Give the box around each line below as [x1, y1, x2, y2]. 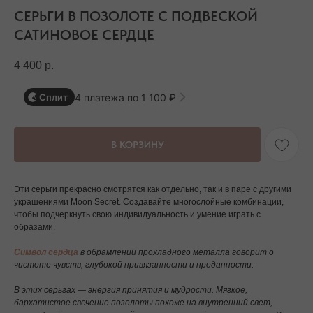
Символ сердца [14, 247, 78, 258]
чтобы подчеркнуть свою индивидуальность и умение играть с [14, 210, 261, 220]
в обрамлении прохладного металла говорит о [80, 247, 274, 258]
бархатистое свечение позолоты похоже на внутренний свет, [14, 298, 272, 308]
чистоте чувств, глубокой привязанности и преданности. [14, 260, 254, 270]
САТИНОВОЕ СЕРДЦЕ [14, 27, 154, 43]
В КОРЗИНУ [110, 138, 164, 150]
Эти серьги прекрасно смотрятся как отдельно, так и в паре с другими [14, 184, 291, 195]
